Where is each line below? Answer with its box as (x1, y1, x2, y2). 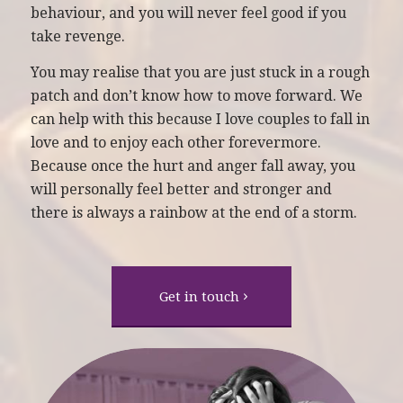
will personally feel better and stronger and (30, 180, 332, 198)
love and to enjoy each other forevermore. (30, 133, 321, 151)
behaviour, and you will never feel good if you (30, 4, 346, 22)
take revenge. (30, 28, 125, 46)
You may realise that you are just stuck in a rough (30, 63, 370, 81)
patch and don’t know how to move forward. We (30, 86, 363, 104)
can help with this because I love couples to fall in (30, 110, 370, 128)
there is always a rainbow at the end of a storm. (30, 203, 357, 221)
